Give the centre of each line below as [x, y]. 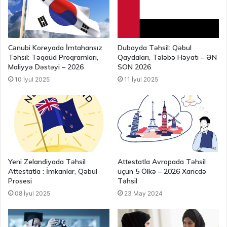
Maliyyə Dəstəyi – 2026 [46, 67]
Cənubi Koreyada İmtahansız [55, 47]
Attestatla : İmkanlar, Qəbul [53, 171]
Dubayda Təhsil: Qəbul [155, 47]
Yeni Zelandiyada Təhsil [47, 161]
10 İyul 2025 [32, 79]
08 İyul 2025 [32, 193]
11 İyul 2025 [141, 79]
